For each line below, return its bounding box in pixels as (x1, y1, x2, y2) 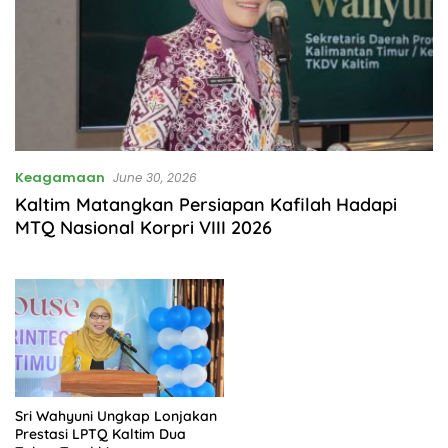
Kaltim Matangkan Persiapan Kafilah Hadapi (15, 192, 397, 216)
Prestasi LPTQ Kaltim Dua (15, 424, 186, 443)
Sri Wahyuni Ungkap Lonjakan (15, 406, 217, 425)
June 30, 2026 (113, 168, 197, 186)
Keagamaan (15, 167, 105, 187)
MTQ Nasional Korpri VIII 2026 (15, 215, 272, 239)
